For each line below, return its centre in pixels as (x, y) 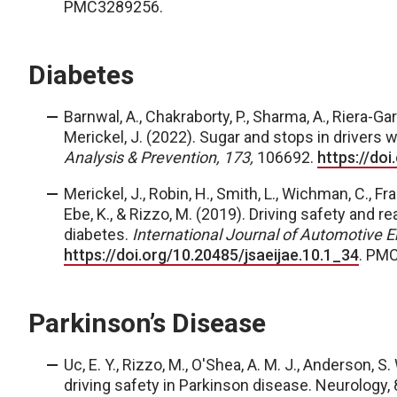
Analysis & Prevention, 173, (160, 157)
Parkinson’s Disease (147, 323)
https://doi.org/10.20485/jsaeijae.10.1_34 (211, 255)
